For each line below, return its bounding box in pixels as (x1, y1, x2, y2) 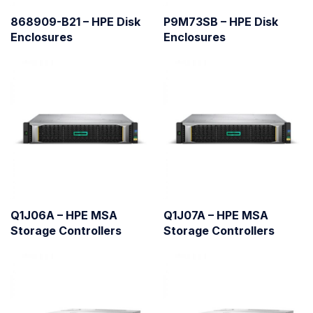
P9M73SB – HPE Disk (163, 14, 278, 29)
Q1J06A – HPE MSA (10, 208, 117, 222)
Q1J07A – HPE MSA (163, 208, 268, 222)
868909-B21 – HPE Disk (10, 14, 140, 29)
